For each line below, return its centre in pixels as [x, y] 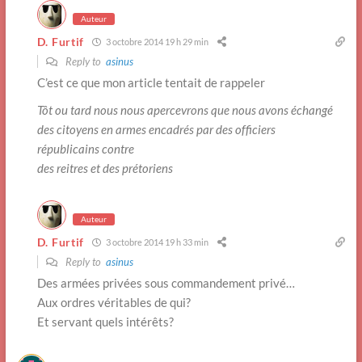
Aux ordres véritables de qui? [114, 302]
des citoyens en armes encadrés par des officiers [156, 129]
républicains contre [85, 148]
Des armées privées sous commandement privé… [166, 282]
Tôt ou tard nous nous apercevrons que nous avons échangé [185, 109]
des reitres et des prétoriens [105, 168]
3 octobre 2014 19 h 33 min [157, 242]
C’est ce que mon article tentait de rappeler [151, 82]
